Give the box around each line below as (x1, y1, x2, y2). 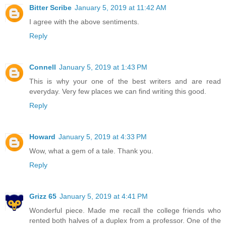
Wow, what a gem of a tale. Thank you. (29, 147, 153, 155)
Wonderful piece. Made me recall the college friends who (29, 206, 221, 214)
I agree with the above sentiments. (29, 18, 139, 26)
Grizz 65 (29, 192, 56, 200)
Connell (29, 63, 56, 72)
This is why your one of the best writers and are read (29, 77, 221, 86)
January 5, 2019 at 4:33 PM (59, 133, 147, 141)
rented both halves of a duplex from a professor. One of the (29, 216, 221, 224)
